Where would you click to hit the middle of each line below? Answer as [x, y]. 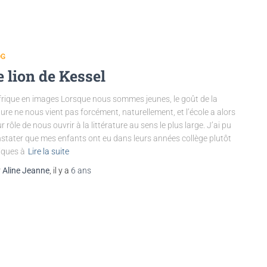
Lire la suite [49, 151]
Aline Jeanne [26, 170]
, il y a [60, 170]
